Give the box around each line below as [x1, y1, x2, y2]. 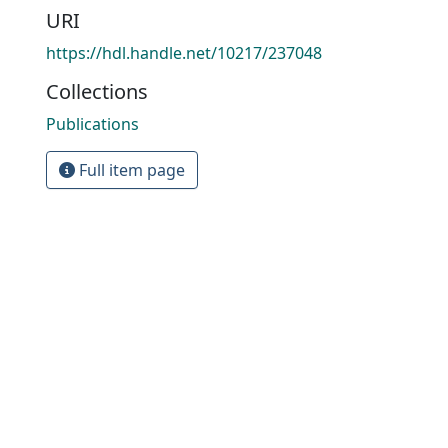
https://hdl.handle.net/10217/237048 [46, 42, 322, 64]
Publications [46, 113, 139, 135]
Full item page [75, 159, 185, 181]
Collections [46, 78, 148, 105]
